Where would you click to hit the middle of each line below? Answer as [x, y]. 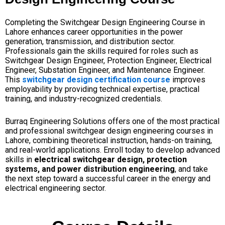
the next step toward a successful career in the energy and [108, 178]
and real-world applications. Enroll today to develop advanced [113, 150]
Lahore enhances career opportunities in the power [94, 32]
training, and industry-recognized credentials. [84, 99]
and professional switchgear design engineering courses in [109, 131]
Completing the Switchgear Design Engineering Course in [105, 23]
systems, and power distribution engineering [90, 169]
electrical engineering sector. [55, 188]
